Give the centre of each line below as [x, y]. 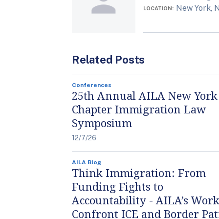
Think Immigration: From [139, 172]
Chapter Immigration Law [139, 109]
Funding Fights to [118, 186]
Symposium [102, 122]
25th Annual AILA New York [145, 95]
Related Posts [109, 59]
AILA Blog [87, 162]
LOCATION [158, 8]
